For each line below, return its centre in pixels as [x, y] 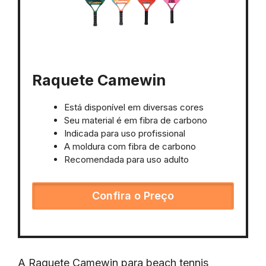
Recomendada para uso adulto [126, 160]
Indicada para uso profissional [126, 134]
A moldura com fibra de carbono [130, 147]
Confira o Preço [133, 196]
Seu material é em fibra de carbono [136, 121]
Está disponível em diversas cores [134, 107]
